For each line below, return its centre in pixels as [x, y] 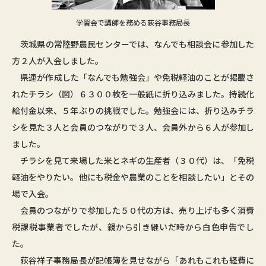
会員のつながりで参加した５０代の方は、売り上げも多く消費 [133, 210]
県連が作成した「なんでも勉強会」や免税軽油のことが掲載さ [133, 77]
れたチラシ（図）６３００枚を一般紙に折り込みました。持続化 [133, 94]
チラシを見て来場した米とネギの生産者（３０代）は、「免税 [133, 160]
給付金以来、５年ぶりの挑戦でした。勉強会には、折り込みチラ [133, 110]
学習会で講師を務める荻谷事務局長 [133, 22]
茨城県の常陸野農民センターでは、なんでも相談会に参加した [133, 44]
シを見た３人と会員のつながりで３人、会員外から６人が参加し [133, 127]
